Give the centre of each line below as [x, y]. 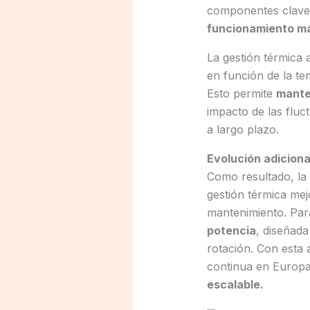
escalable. [235, 285]
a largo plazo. [243, 130]
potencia [231, 231]
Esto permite [241, 94]
